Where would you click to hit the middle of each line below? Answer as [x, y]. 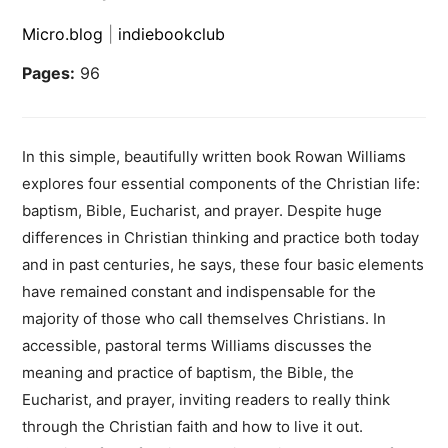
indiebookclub [172, 34]
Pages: [49, 73]
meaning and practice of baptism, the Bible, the [188, 373]
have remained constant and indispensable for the [199, 292]
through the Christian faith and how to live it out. [193, 427]
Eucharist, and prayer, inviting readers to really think [206, 400]
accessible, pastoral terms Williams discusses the [197, 346]
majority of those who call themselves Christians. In [204, 319]
